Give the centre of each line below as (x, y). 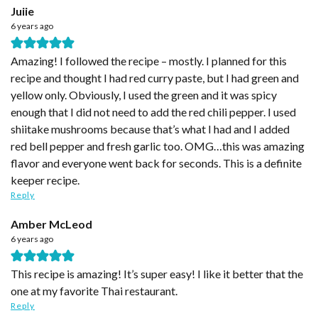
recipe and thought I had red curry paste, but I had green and (155, 77)
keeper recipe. (45, 180)
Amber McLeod (51, 224)
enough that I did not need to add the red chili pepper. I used (153, 111)
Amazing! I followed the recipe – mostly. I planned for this (149, 60)
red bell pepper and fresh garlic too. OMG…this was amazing (158, 146)
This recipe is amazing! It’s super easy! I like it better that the (157, 273)
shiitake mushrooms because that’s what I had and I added (150, 128)
